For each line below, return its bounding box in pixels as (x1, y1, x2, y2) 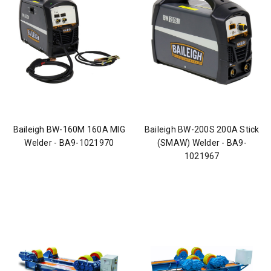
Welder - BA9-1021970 (24, 138, 114, 148)
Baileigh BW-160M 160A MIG (13, 125, 125, 135)
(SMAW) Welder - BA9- (157, 138, 247, 148)
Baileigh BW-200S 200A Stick (144, 125, 260, 135)
